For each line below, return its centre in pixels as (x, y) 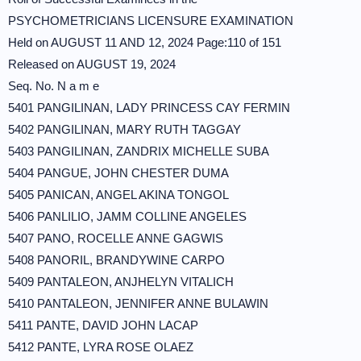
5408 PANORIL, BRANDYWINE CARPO (116, 260)
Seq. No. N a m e (54, 86)
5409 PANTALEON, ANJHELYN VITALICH (121, 282)
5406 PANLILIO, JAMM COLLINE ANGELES (127, 216)
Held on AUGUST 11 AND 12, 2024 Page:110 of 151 (145, 42)
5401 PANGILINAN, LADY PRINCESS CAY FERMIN (149, 108)
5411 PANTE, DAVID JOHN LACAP (103, 325)
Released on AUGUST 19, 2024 (92, 64)
